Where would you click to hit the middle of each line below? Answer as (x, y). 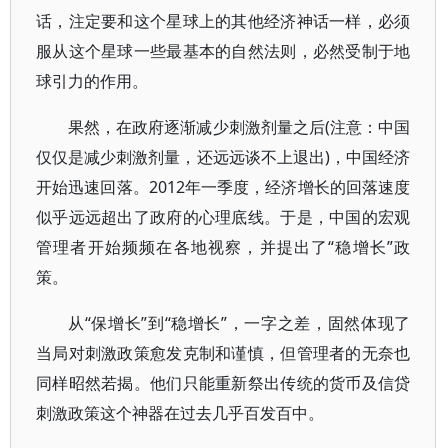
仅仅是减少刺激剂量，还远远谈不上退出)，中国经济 (223, 157)
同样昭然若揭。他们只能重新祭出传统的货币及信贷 (223, 383)
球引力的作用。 (92, 81)
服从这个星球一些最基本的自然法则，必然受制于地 (223, 51)
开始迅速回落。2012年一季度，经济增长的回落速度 (223, 187)
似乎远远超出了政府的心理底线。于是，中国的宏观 (223, 217)
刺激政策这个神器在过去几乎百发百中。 (180, 413)
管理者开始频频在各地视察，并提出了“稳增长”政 (223, 247)
